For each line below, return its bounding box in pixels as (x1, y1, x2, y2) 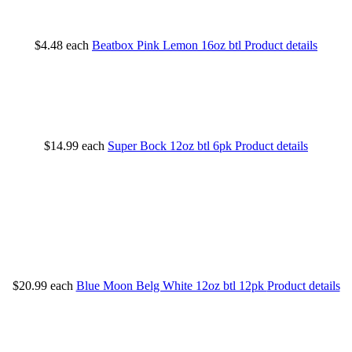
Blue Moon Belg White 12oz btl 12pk (75, 278, 267, 292)
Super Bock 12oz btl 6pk (108, 139, 235, 153)
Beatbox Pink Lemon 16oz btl (92, 38, 244, 53)
